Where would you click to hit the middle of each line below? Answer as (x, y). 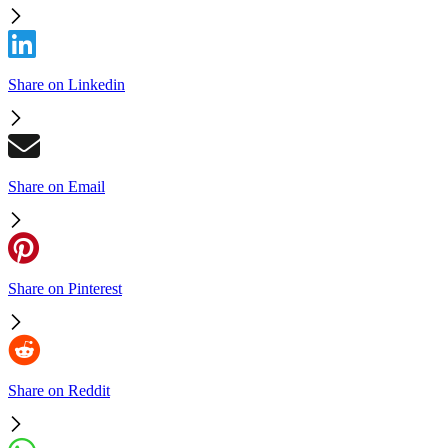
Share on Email (56, 187)
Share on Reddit (59, 391)
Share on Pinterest (65, 289)
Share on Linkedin (66, 85)
